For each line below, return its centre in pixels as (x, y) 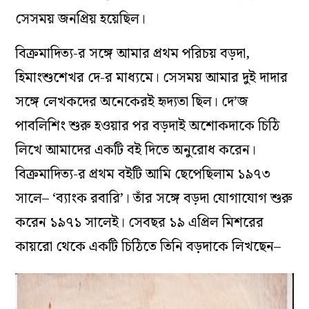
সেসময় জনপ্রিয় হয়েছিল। (81, 20)
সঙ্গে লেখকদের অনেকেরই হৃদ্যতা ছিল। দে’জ (132, 102)
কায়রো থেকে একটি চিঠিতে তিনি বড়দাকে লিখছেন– (148, 247)
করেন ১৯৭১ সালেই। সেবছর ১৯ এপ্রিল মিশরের (140, 223)
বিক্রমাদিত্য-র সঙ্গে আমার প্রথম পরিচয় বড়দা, (133, 54)
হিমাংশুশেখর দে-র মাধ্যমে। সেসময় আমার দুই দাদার (152, 78)
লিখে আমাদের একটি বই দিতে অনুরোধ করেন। (136, 151)
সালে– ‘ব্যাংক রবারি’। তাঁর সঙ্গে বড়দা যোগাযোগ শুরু (154, 199)
